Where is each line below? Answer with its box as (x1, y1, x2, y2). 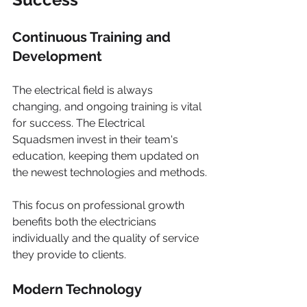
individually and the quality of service (12, 232, 201, 245)
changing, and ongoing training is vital (12, 100, 204, 113)
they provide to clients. (12, 248, 126, 261)
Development (12, 48, 102, 64)
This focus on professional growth (12, 199, 187, 212)
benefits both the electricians (12, 215, 159, 228)
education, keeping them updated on (12, 149, 201, 162)
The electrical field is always (12, 84, 156, 97)
